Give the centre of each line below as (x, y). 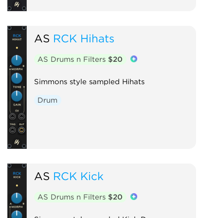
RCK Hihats (83, 38)
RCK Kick (78, 176)
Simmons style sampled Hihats (89, 82)
